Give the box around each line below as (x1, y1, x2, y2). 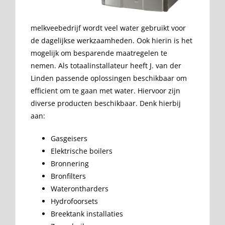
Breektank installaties (51, 209, 123, 219)
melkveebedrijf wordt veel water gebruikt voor (31, 23, 186, 33)
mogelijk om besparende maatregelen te (31, 48, 167, 58)
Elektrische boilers (51, 146, 113, 156)
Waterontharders (51, 184, 108, 194)
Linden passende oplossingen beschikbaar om (31, 73, 187, 83)
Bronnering (51, 159, 89, 169)
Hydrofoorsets (51, 196, 98, 206)
